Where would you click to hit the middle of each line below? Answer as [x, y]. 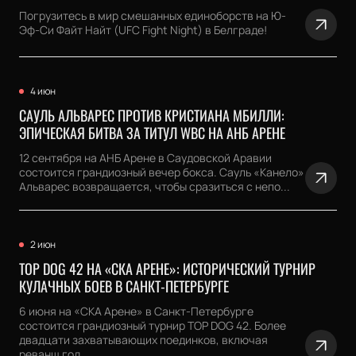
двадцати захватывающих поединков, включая [143, 340]
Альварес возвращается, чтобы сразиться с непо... [155, 186]
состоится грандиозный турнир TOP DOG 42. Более [153, 325]
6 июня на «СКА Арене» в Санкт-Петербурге [136, 311]
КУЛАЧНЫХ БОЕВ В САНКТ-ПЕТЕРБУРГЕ [124, 286]
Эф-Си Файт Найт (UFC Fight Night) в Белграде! [143, 30]
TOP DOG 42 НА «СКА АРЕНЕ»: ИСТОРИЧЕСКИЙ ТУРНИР [167, 269]
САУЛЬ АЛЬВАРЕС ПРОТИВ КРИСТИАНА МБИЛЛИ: [152, 115]
